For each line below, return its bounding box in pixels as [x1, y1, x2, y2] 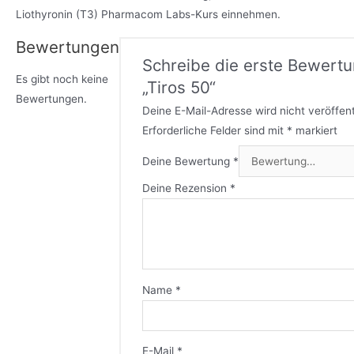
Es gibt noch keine [16, 72, 108, 85]
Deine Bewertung [142, 154, 234, 168]
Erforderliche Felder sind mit [142, 123, 288, 137]
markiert [292, 123, 338, 137]
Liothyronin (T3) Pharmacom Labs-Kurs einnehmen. [16, 7, 281, 21]
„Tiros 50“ [142, 77, 217, 97]
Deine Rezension [142, 182, 231, 195]
